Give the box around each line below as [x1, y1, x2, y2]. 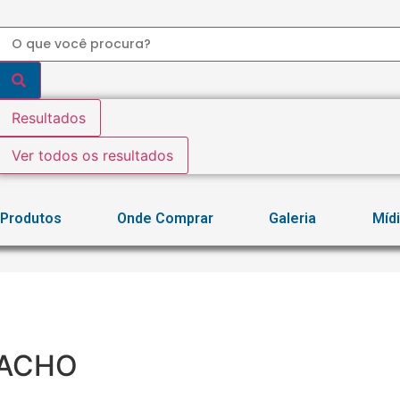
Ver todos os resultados [11, 146, 173, 164]
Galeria [269, 210, 317, 227]
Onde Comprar [116, 210, 213, 227]
